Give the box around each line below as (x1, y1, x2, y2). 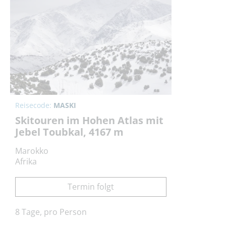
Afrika (15, 156, 37, 167)
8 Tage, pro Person (15, 206, 87, 218)
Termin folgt (68, 181, 114, 193)
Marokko (15, 145, 48, 157)
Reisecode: (15, 100, 53, 110)
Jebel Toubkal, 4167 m (15, 125, 124, 139)
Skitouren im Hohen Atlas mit (15, 114, 163, 128)
